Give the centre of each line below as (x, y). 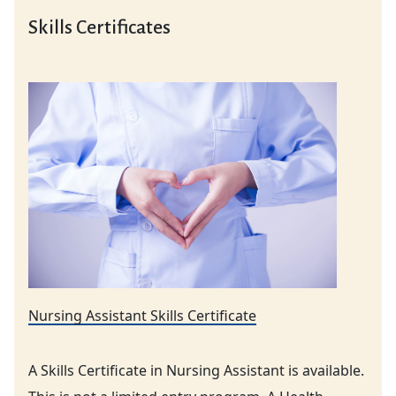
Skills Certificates (99, 28)
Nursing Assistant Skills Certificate (142, 315)
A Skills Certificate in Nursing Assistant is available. (196, 370)
